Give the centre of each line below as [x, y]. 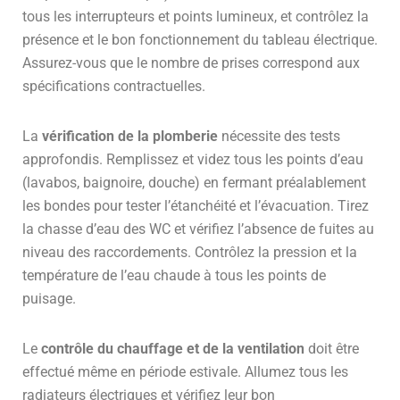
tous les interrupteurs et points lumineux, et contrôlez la [196, 16]
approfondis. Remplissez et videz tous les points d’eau [193, 159]
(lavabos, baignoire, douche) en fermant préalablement [194, 182]
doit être [332, 348]
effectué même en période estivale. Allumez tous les [185, 371]
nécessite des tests [279, 136]
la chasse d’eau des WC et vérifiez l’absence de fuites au [198, 229]
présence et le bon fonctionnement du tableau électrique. [200, 39]
